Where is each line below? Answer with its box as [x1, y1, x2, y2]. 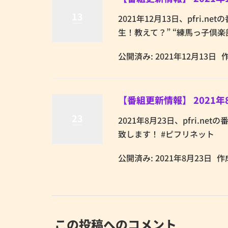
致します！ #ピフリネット [118, 128, 214, 140]
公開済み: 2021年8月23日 [118, 152, 212, 164]
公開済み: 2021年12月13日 [118, 50, 216, 62]
